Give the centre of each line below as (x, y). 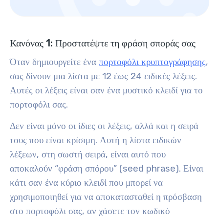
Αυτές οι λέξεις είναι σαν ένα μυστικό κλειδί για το (106, 90)
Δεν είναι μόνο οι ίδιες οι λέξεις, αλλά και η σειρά (104, 126)
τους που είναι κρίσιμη (53, 140)
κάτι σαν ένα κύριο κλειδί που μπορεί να (86, 183)
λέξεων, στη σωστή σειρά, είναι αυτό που (88, 154)
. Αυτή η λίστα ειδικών (138, 140)
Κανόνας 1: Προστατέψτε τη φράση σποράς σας (103, 43)
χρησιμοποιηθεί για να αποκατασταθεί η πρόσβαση (106, 197)
